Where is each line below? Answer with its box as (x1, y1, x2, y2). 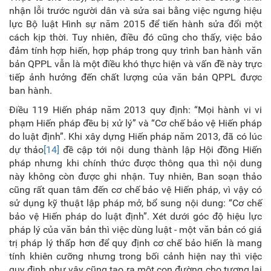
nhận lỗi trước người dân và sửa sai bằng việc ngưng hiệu (9, 5, 262, 16)
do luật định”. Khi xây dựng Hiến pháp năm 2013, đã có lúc (9, 131, 262, 142)
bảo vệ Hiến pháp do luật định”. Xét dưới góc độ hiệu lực (9, 211, 262, 222)
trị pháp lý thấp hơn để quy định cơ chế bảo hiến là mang (9, 237, 262, 249)
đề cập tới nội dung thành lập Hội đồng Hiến (59, 144, 263, 155)
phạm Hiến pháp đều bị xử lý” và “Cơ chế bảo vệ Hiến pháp (9, 117, 262, 129)
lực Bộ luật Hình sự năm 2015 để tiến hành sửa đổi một (9, 18, 262, 30)
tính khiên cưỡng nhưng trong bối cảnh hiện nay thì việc (9, 250, 262, 262)
